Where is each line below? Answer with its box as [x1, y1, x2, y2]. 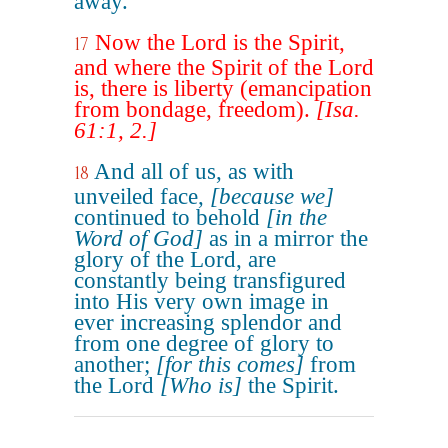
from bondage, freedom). [74, 97, 316, 122]
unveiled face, [74, 184, 210, 209]
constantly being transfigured [74, 268, 346, 293]
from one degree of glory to [74, 331, 334, 356]
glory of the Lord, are [74, 247, 276, 272]
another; [74, 352, 156, 377]
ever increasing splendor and [74, 310, 342, 335]
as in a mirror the [203, 226, 368, 251]
